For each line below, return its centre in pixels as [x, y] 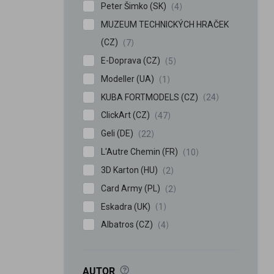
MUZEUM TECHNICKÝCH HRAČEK [165, 25]
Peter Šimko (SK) [135, 6]
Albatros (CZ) [128, 225]
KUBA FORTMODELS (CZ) [150, 97]
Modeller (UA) [128, 79]
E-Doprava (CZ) [131, 61]
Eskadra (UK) [127, 206]
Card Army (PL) [131, 188]
